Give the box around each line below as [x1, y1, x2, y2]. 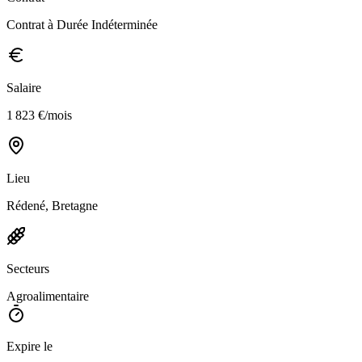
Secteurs [6, 261, 49, 276]
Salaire [6, 80, 41, 95]
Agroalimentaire [6, 288, 89, 303]
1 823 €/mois [6, 107, 72, 122]
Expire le [6, 339, 53, 353]
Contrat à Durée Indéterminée [6, 17, 158, 32]
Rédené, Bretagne [6, 198, 98, 213]
